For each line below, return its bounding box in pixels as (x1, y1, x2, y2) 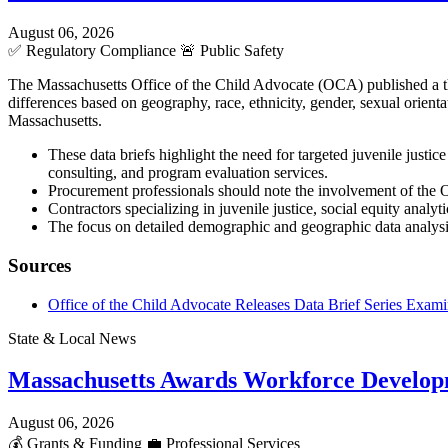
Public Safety (196, 42, 284, 60)
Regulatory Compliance (22, 42, 180, 60)
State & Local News (8, 329, 136, 347)
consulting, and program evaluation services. (48, 164, 328, 182)
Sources (8, 254, 71, 276)
